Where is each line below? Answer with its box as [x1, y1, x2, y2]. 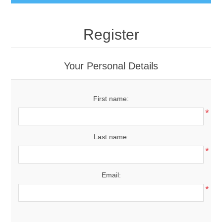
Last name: [93, 133, 129, 141]
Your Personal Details [64, 60, 158, 72]
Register [83, 26, 139, 43]
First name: [93, 95, 129, 103]
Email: [101, 171, 121, 179]
